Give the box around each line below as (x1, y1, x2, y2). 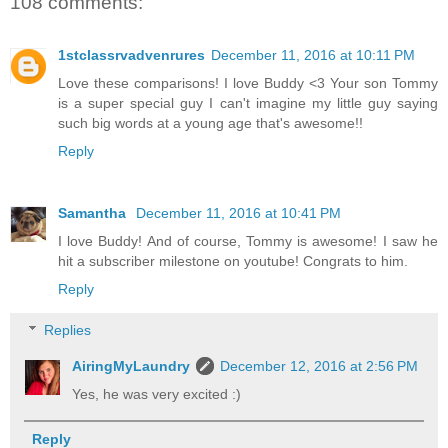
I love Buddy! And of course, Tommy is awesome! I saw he (58, 232, 438, 249)
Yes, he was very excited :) (72, 386, 242, 403)
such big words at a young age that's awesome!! (58, 114, 363, 131)
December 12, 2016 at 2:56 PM (220, 358, 419, 375)
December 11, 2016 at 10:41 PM (136, 204, 341, 221)
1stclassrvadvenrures (58, 46, 205, 63)
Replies (44, 322, 92, 339)
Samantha (58, 204, 130, 221)
